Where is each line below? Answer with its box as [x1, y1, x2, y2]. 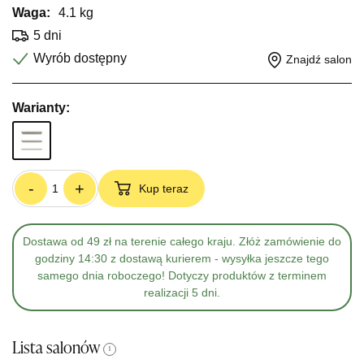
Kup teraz [139, 182, 188, 195]
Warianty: [12, 101, 70, 115]
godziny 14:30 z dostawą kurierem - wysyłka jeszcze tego [35, 252, 329, 265]
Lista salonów [12, 341, 100, 357]
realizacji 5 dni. [144, 286, 220, 299]
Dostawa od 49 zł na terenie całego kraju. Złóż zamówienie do [23, 235, 341, 248]
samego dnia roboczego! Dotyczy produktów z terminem [37, 269, 327, 282]
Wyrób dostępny [33, 51, 127, 65]
